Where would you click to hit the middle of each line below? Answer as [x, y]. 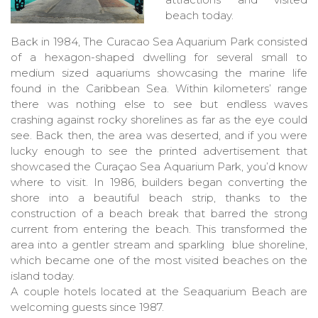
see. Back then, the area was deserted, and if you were [159, 136]
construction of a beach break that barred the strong [159, 214]
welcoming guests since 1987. [87, 307]
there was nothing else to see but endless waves [159, 104]
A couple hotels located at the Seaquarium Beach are [159, 292]
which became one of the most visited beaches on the [159, 261]
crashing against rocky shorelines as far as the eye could [159, 120]
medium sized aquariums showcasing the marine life [159, 73]
